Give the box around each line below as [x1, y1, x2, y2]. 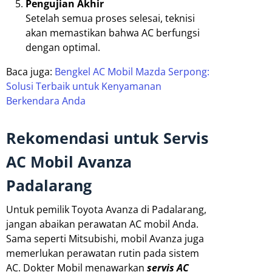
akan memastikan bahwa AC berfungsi [25, 25, 200, 39]
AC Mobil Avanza [6, 151, 132, 172]
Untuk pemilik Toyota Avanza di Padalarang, [6, 202, 206, 216]
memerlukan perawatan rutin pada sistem [6, 246, 199, 260]
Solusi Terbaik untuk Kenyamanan [6, 79, 161, 93]
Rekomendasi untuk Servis [6, 127, 208, 148]
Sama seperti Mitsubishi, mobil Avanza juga [6, 231, 204, 245]
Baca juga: [6, 64, 55, 78]
